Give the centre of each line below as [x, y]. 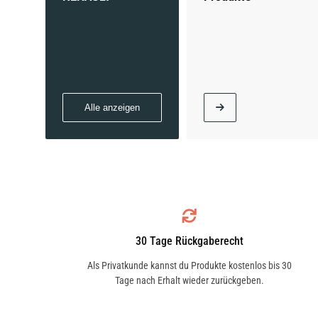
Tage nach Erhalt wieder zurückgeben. [189, 280]
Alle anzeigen [112, 108]
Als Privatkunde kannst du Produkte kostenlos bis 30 [189, 265]
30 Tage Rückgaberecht [189, 241]
